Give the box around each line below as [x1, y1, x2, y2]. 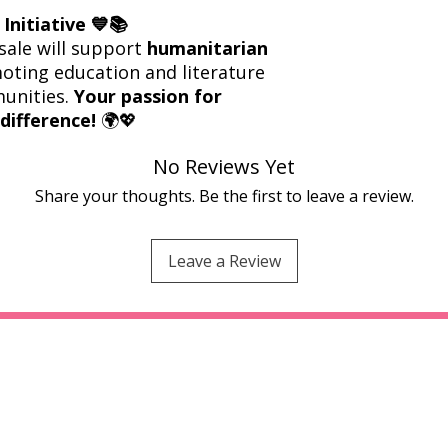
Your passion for [74, 83, 222, 108]
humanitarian [147, 35, 268, 60]
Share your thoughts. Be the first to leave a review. [34, 184, 414, 207]
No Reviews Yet [153, 152, 295, 180]
